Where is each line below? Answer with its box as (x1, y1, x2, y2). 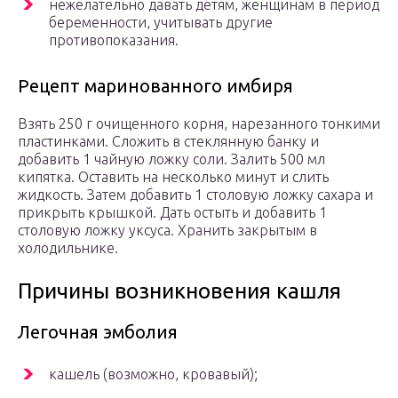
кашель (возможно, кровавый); (49, 366, 258, 383)
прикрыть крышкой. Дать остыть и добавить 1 (18, 204, 327, 221)
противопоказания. (49, 32, 179, 49)
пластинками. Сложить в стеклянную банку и (18, 133, 319, 150)
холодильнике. (18, 240, 118, 257)
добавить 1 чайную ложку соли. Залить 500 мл (18, 151, 325, 168)
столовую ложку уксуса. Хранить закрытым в (18, 222, 317, 239)
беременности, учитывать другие (49, 14, 273, 31)
